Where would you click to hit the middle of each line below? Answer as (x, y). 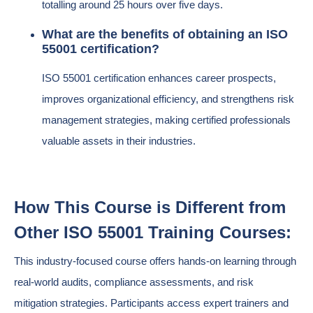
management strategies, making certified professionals (166, 120)
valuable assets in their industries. (119, 141)
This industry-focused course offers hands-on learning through (155, 261)
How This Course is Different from (150, 207)
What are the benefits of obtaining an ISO (165, 34)
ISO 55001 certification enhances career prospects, (159, 78)
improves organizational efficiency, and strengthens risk (168, 99)
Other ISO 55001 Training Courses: (153, 232)
